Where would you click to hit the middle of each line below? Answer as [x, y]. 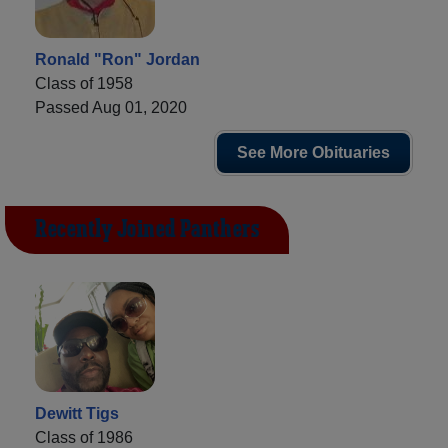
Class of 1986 [84, 437]
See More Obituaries [313, 152]
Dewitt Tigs [77, 413]
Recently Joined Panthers [147, 229]
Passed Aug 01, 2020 [111, 107]
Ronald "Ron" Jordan [117, 59]
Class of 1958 [84, 83]
